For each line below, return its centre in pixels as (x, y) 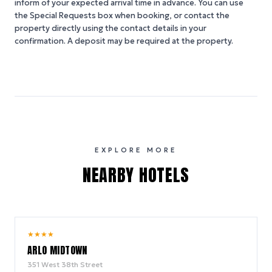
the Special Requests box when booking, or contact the (122, 15)
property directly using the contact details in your (110, 28)
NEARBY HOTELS (136, 175)
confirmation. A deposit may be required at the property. (124, 41)
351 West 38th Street (65, 264)
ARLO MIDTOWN (57, 250)
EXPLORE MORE (136, 150)
